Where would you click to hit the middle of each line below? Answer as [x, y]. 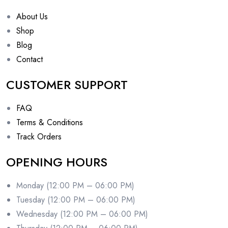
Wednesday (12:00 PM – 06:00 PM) [82, 214]
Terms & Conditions [50, 122]
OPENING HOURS [57, 162]
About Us [32, 16]
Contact [30, 59]
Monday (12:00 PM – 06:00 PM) [75, 185]
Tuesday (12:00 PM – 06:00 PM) [76, 199]
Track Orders [39, 136]
